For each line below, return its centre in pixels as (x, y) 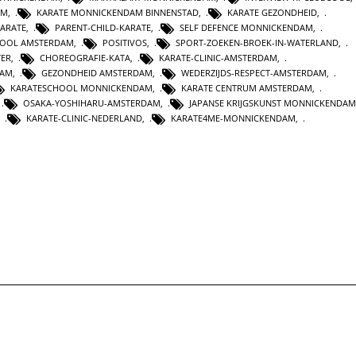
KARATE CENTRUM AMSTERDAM (247, 88)
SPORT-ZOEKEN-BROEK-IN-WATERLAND (257, 43)
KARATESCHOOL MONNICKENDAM (81, 88)
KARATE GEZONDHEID (272, 12)
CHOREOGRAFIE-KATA (85, 58)
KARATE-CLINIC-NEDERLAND (84, 118)
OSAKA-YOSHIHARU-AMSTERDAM (92, 103)
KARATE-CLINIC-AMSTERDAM (218, 58)
